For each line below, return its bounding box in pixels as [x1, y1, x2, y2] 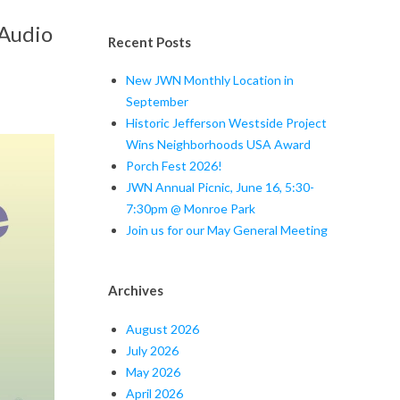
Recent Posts [108, 33, 191, 50]
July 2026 [126, 342, 179, 358]
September [126, 94, 188, 110]
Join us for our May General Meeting [126, 222, 328, 238]
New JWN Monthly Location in [126, 72, 294, 88]
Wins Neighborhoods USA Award [126, 137, 311, 153]
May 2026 [126, 363, 180, 379]
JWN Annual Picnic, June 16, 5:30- [126, 179, 314, 196]
